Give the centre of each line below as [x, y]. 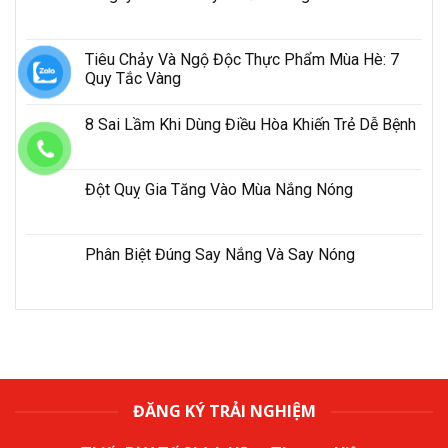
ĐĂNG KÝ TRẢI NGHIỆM [224, 411]
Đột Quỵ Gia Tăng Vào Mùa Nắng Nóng [219, 190]
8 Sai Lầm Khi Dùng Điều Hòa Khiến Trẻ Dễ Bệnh [250, 125]
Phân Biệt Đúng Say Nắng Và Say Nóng [220, 255]
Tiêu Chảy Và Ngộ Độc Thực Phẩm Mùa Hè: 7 [242, 60]
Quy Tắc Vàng [133, 79]
